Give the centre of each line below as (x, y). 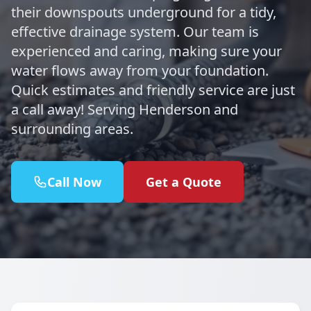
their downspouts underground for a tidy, (144, 12)
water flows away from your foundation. (140, 70)
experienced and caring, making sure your (146, 51)
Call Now (74, 182)
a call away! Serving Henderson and (125, 109)
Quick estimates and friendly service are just (153, 90)
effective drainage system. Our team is (135, 32)
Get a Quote (184, 182)
